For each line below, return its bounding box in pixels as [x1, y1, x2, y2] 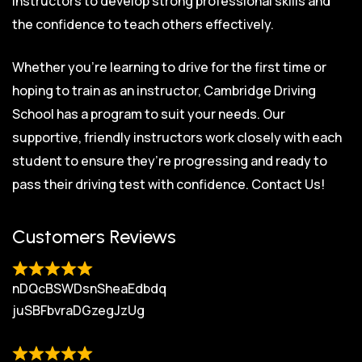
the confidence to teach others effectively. [12, 15, 274, 33]
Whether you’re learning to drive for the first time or [12, 57, 326, 76]
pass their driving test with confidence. [12, 175, 251, 193]
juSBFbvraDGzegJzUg [12, 301, 145, 319]
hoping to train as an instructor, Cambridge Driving [12, 81, 316, 99]
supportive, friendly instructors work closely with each [12, 128, 342, 146]
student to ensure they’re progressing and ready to [12, 151, 327, 170]
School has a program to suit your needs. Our [12, 104, 285, 123]
